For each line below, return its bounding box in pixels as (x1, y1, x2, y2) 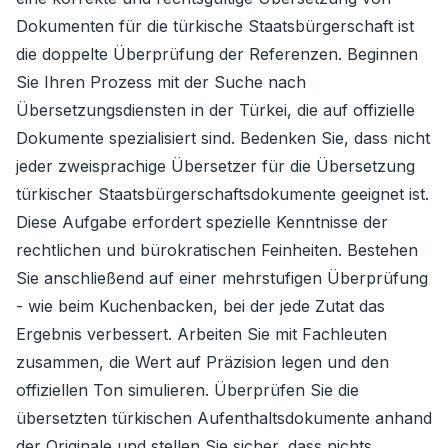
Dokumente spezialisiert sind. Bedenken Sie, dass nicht (16, 128, 430, 148)
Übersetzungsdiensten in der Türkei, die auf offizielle (16, 100, 415, 120)
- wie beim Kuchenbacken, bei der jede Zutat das (16, 296, 385, 316)
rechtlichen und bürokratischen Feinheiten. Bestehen (16, 240, 418, 260)
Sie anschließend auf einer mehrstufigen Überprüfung (16, 268, 428, 288)
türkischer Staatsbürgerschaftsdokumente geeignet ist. (16, 184, 429, 204)
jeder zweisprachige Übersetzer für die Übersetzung (16, 156, 415, 176)
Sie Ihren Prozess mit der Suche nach (16, 72, 306, 92)
